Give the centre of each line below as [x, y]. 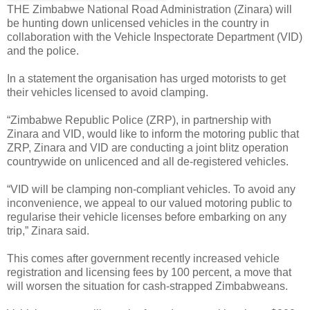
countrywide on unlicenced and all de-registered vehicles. [148, 161]
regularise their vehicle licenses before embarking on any [147, 217]
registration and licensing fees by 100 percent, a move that [149, 272]
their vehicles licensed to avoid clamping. [108, 92]
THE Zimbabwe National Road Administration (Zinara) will [149, 9]
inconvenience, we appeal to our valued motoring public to [149, 203]
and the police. [43, 51]
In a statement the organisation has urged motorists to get [146, 78]
